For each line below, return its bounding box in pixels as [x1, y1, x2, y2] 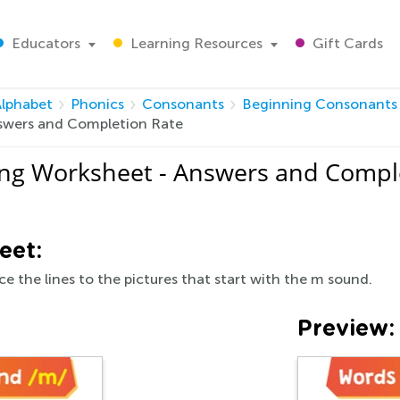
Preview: [297, 318, 395, 340]
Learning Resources [127, 35, 262, 52]
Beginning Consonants [242, 96, 397, 112]
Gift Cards [309, 35, 383, 52]
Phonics [71, 96, 124, 112]
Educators [8, 35, 80, 52]
